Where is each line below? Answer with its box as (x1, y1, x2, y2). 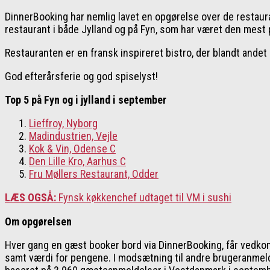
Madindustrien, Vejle (29, 130, 118, 143)
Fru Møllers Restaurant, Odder (29, 168, 159, 181)
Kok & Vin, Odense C (29, 142, 116, 155)
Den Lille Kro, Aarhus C (29, 155, 126, 168)
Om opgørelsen (5, 215, 72, 228)
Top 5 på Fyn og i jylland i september (5, 93, 166, 107)
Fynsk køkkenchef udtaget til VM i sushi (56, 191, 231, 204)
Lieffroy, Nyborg (29, 117, 98, 130)
